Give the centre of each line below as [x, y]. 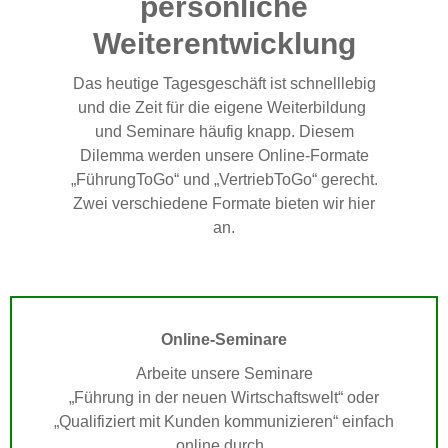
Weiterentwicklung [224, 44]
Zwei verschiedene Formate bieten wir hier [224, 204]
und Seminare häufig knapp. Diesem [224, 132]
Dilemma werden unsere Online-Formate [224, 156]
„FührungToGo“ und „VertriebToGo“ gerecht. [224, 180]
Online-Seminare [224, 340]
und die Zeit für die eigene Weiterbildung [224, 108]
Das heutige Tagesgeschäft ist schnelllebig [224, 84]
